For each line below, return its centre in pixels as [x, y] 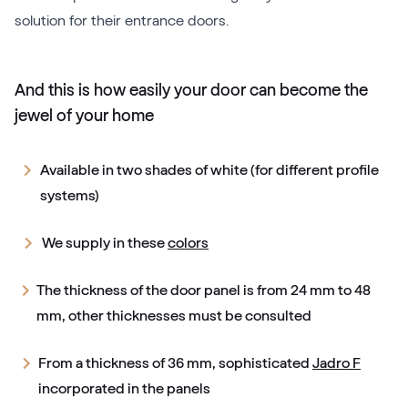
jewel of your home [84, 116]
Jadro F [337, 363]
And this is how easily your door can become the [191, 90]
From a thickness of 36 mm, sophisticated [175, 363]
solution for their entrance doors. [122, 21]
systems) [70, 196]
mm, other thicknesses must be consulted [174, 316]
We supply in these [105, 243]
